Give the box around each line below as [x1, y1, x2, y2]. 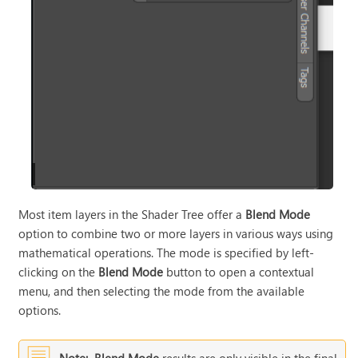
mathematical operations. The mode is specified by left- [18, 245, 315, 261]
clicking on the [18, 264, 99, 280]
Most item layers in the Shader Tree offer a [18, 206, 246, 223]
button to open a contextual [163, 264, 315, 280]
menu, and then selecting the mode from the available [18, 283, 305, 300]
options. [18, 302, 62, 319]
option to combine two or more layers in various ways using [18, 225, 334, 242]
